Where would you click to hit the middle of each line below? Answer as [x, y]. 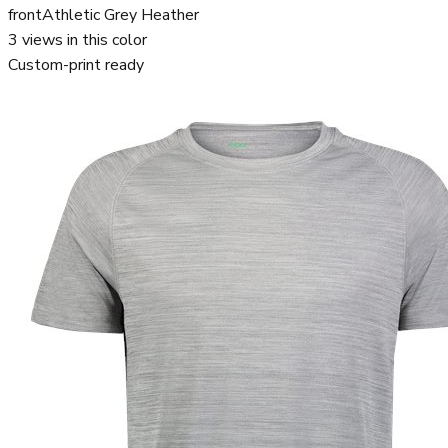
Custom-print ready [76, 65]
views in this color [82, 40]
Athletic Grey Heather [120, 15]
